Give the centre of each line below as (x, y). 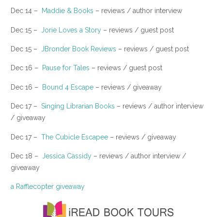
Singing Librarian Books (78, 106)
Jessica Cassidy (67, 156)
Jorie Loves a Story (71, 30)
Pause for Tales (66, 68)
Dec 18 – (26, 156)
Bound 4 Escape (68, 87)
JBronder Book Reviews (79, 49)
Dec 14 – (26, 11)
